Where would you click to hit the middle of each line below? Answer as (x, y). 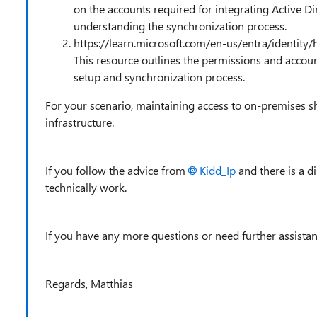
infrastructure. (81, 122)
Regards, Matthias (89, 283)
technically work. (86, 187)
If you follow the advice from (117, 170)
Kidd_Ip (218, 170)
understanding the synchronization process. (180, 26)
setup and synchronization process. (159, 77)
